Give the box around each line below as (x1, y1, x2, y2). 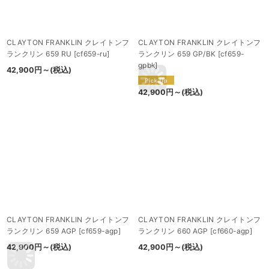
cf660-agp (213, 226, 250, 235)
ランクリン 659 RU (7, 49, 72, 59)
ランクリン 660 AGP (138, 226, 208, 235)
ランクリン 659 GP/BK (138, 49, 216, 59)
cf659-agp (81, 226, 118, 235)
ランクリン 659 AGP (7, 226, 77, 235)
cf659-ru (76, 49, 107, 59)
